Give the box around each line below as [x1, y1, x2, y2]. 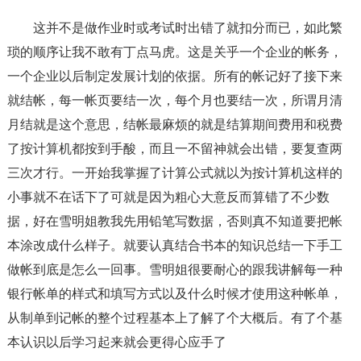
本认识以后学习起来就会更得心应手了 [6, 335, 226, 349]
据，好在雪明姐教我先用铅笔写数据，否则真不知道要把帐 [6, 214, 342, 228]
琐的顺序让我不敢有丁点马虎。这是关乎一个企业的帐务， [6, 45, 342, 59]
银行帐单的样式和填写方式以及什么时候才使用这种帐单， [6, 287, 342, 301]
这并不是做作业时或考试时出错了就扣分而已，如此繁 [32, 21, 342, 35]
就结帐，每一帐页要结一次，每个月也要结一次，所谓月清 [6, 93, 342, 107]
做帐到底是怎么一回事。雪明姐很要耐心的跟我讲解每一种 [6, 263, 342, 276]
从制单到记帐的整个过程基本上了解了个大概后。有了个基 [6, 311, 342, 325]
